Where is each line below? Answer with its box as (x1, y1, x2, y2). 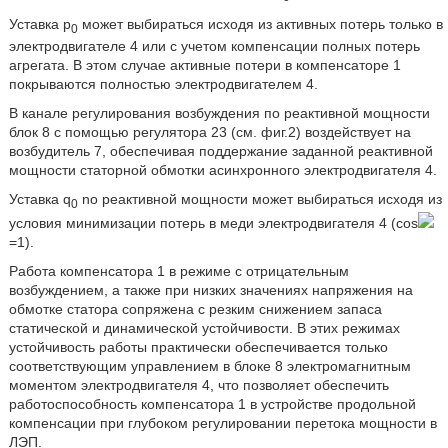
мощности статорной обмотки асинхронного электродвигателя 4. (8, 161, 437, 178)
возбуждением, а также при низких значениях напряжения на (8, 281, 413, 298)
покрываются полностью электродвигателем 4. (8, 75, 318, 92)
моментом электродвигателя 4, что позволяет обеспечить (8, 376, 389, 393)
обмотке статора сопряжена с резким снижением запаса (8, 300, 382, 317)
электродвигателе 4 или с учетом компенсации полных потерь (8, 37, 420, 54)
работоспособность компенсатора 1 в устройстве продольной (8, 395, 416, 412)
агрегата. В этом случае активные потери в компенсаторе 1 (8, 56, 401, 73)
